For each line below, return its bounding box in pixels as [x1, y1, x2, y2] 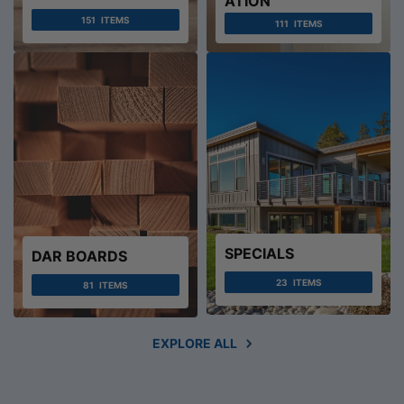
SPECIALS [225, 243, 294, 262]
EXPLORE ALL [152, 335, 237, 351]
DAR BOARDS [32, 246, 127, 265]
